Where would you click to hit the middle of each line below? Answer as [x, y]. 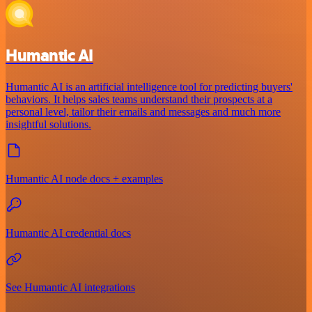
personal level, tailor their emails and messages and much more [143, 112]
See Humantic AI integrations [70, 288]
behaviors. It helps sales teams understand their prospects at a [139, 100]
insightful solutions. [48, 125]
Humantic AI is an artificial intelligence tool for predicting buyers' [149, 87]
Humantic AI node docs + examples [84, 179]
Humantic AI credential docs [68, 233]
